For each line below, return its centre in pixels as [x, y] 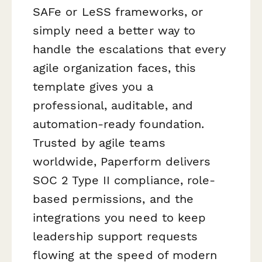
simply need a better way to [114, 31]
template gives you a [93, 87]
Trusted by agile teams [99, 143]
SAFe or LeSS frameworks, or [118, 12]
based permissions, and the [113, 199]
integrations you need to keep [120, 218]
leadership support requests [116, 237]
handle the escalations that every [129, 49]
